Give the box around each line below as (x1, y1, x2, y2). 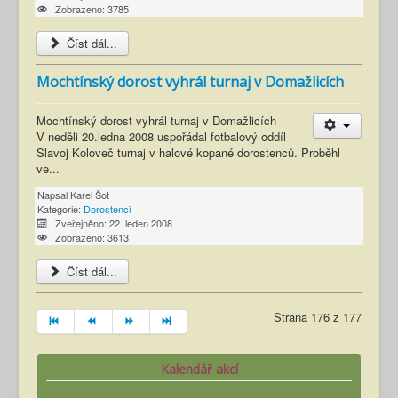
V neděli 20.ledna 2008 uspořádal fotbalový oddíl (36, 128, 286, 146)
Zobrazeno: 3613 (54, 230, 129, 245)
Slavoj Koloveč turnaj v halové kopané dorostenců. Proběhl (36, 144, 340, 162)
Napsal (37, 187, 70, 203)
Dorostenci (84, 202, 131, 217)
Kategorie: (37, 202, 84, 217)
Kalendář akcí (160, 361, 238, 378)
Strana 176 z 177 (274, 308, 362, 326)
